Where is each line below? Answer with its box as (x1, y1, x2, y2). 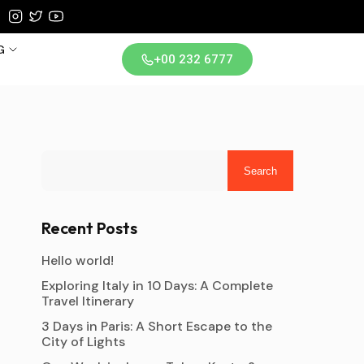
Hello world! (41, 252, 114, 269)
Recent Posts (41, 218, 137, 238)
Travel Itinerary (41, 292, 134, 310)
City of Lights (41, 333, 125, 350)
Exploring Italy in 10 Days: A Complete (41, 277, 273, 294)
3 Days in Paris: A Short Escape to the (41, 318, 272, 335)
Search (244, 164, 277, 177)
